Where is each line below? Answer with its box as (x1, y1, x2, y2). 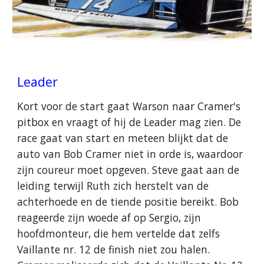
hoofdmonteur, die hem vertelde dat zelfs (17, 226, 220, 240)
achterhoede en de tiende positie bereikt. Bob (17, 194, 239, 209)
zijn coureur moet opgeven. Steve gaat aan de (17, 163, 240, 177)
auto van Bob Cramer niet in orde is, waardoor (17, 147, 243, 161)
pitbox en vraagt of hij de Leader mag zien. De (17, 115, 242, 129)
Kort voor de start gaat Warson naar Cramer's (17, 99, 241, 113)
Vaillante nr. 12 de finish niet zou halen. (17, 242, 210, 256)
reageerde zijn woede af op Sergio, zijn (17, 210, 202, 225)
